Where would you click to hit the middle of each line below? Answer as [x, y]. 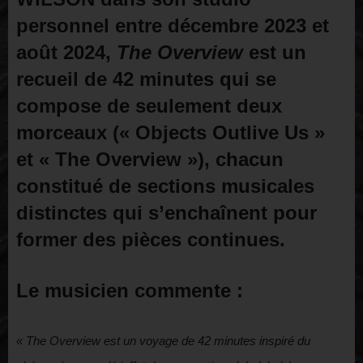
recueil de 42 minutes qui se [146, 79]
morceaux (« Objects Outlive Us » [171, 133]
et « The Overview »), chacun [150, 160]
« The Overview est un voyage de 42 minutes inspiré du [163, 341]
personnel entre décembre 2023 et [173, 26]
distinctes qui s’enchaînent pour [167, 213]
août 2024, [66, 53]
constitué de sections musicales [165, 186]
